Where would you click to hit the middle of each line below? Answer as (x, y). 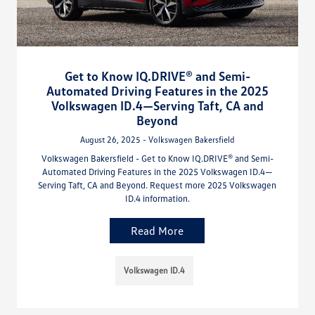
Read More (157, 230)
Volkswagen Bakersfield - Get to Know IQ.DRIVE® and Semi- (157, 158)
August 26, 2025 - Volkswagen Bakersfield (157, 139)
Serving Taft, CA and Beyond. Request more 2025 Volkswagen (157, 185)
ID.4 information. (157, 198)
